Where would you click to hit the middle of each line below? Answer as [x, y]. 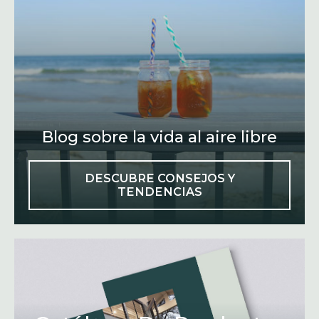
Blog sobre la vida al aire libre [159, 137]
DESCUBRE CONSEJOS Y [159, 178]
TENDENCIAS [159, 192]
